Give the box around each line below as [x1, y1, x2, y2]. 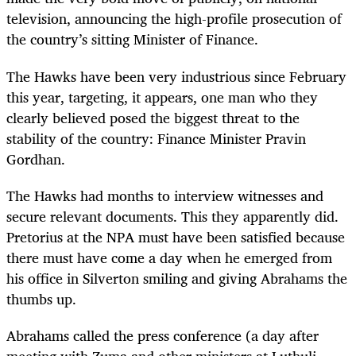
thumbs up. [6, 286, 76, 311]
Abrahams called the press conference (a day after [6, 323, 319, 347]
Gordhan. [6, 146, 65, 171]
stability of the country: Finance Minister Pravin [6, 126, 306, 150]
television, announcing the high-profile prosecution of [6, 6, 342, 31]
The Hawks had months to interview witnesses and [6, 183, 323, 207]
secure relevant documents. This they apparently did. [6, 203, 339, 228]
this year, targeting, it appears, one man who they [6, 84, 318, 109]
